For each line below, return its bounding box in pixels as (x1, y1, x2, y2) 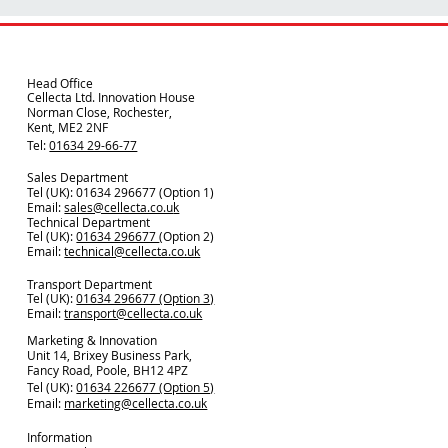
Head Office (27, 74, 94, 91)
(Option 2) (159, 228, 215, 245)
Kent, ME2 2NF (27, 119, 109, 136)
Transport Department (27, 275, 153, 292)
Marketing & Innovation (27, 332, 158, 349)
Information (27, 429, 93, 446)
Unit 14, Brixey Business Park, (27, 346, 193, 363)
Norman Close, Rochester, (27, 104, 173, 121)
